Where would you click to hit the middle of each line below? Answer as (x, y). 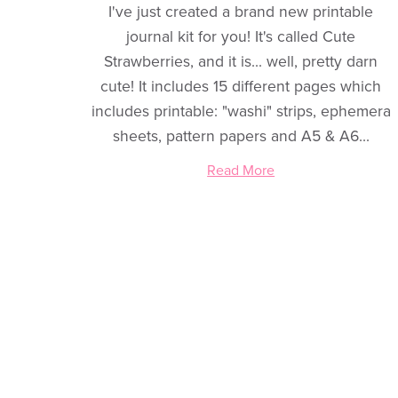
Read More (241, 171)
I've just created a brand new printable (241, 12)
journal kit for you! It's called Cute (241, 37)
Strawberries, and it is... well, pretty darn (241, 62)
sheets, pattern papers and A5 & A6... (241, 137)
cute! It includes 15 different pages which (241, 87)
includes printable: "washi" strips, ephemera (241, 112)
